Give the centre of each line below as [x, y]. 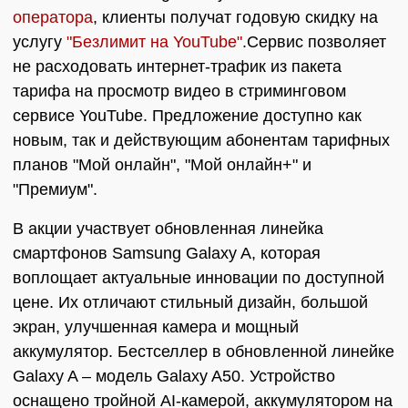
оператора [53, 17]
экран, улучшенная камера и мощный [156, 327]
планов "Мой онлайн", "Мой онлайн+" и [162, 165]
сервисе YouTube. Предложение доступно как [187, 116]
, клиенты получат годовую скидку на [235, 17]
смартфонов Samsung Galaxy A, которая [167, 253]
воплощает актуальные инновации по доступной [199, 278]
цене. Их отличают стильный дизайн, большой [190, 302]
